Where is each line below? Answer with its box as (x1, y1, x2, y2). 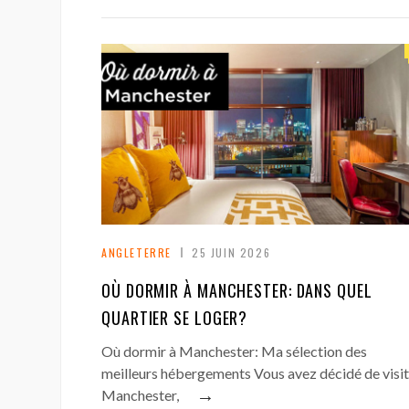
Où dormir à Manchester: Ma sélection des (101, 341, 367, 360)
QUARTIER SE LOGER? (101, 305, 248, 330)
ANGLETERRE (101, 244, 172, 260)
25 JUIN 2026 (192, 244, 271, 260)
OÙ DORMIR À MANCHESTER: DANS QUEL (101, 278, 372, 302)
